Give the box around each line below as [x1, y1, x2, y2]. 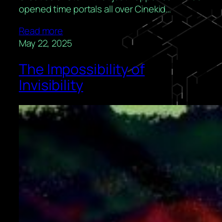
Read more [19, 24, 63, 38]
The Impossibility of [19, 59, 145, 79]
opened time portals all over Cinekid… [19, 2, 171, 16]
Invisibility [19, 75, 83, 95]
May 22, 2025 [19, 37, 72, 50]
